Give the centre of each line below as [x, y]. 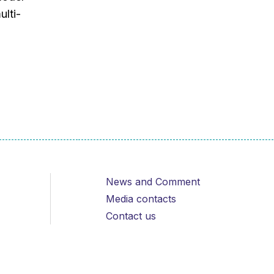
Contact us [131, 216]
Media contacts [141, 199]
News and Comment [153, 182]
